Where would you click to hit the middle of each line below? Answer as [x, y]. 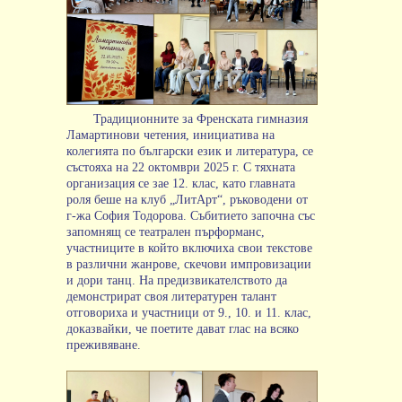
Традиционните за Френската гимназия [201, 119]
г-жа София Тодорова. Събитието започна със [191, 216]
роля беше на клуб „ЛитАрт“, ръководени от [187, 200]
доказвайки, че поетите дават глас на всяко [183, 329]
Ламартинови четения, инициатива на [170, 135]
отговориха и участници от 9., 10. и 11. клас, [189, 313]
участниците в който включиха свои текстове [189, 249]
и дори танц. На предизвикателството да [177, 281]
